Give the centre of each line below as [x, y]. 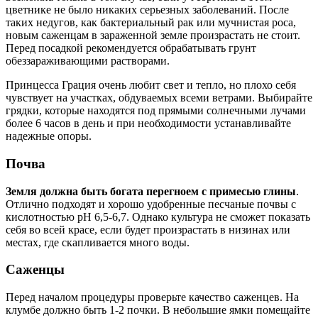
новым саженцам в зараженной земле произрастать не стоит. [153, 35]
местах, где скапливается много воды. [98, 242]
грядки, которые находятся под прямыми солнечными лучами [156, 111]
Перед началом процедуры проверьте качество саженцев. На [152, 297]
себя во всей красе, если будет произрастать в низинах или [148, 229]
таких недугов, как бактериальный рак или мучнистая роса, [151, 23]
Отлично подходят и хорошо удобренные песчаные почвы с [151, 204]
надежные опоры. [49, 136]
